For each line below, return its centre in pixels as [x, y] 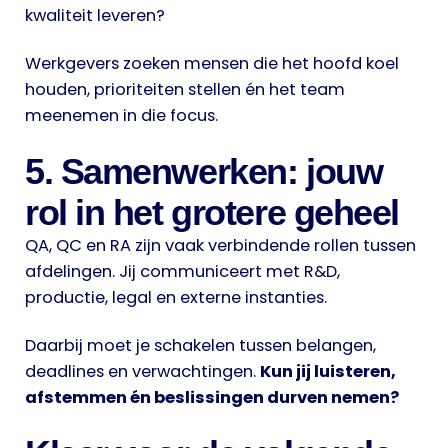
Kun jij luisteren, [328, 371]
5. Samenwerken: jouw [204, 171]
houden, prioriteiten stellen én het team [185, 89]
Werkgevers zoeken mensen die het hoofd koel [212, 63]
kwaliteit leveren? [95, 15]
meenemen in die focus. [121, 115]
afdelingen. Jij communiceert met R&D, [182, 271]
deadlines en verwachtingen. [142, 371]
